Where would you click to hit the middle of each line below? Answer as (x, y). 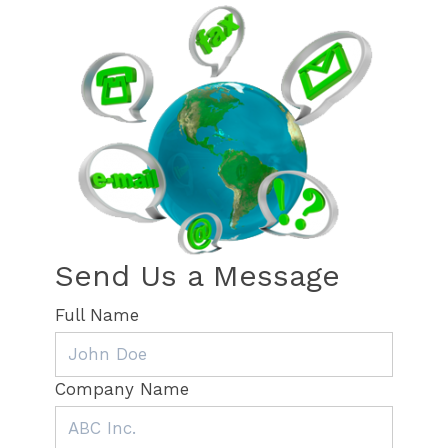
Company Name (122, 389)
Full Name (97, 315)
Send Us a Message (197, 275)
